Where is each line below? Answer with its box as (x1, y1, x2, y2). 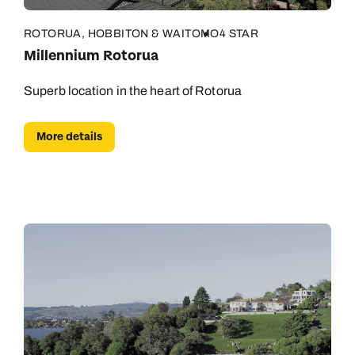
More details (36, 129, 102, 144)
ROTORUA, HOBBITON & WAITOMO (24, 28, 219, 40)
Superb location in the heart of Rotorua (24, 84, 242, 97)
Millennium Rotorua (24, 47, 158, 65)
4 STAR (219, 28, 259, 40)
